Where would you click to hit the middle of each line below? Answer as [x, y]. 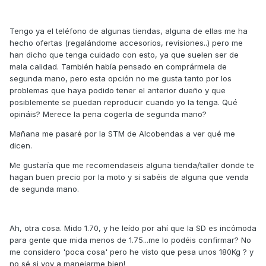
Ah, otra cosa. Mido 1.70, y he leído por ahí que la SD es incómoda [133, 228]
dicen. [21, 146]
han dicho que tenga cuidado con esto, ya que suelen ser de [124, 55]
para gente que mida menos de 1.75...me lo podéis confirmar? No [130, 240]
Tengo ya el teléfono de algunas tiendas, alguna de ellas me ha [129, 31]
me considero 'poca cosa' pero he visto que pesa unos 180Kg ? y [132, 252]
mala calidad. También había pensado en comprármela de [118, 67]
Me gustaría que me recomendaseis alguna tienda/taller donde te [132, 165]
